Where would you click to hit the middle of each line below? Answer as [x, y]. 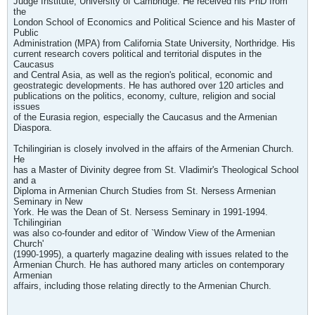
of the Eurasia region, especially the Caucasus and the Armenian [145, 117]
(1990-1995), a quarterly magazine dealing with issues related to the [151, 254]
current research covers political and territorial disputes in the [137, 54]
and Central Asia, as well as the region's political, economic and [143, 75]
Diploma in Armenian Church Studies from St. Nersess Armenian [144, 191]
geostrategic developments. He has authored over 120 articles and [148, 85]
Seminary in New [48, 201]
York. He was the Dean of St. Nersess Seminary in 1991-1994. [141, 212]
